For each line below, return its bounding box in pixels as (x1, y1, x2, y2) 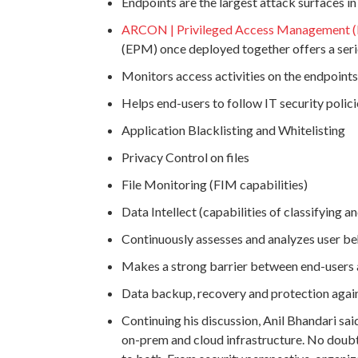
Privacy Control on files (121, 149, 249, 165)
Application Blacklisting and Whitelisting (121, 121, 345, 137)
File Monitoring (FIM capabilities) (121, 176, 308, 192)
